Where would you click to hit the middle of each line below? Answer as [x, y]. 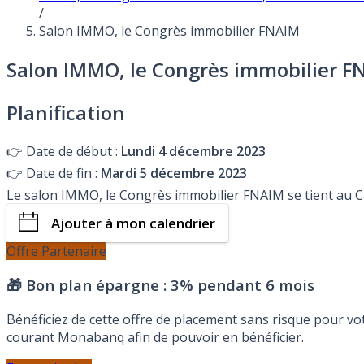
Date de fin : [63, 173]
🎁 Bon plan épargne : [89, 285]
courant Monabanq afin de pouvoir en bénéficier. [155, 338]
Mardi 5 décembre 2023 [174, 173]
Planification [66, 112]
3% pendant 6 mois [243, 285]
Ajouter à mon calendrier [133, 223]
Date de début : [74, 151]
